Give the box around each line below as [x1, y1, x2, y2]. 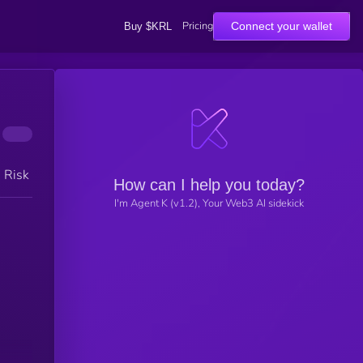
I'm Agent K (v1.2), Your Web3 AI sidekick [114, 195, 304, 211]
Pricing [182, 19, 213, 33]
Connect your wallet [231, 19, 332, 32]
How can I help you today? [113, 175, 305, 194]
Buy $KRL [123, 19, 172, 32]
